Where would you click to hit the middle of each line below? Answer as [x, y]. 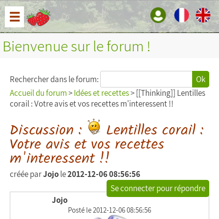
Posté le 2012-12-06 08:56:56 [109, 210]
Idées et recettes [101, 93]
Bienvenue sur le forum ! [77, 46]
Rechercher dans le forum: [55, 79]
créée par [26, 174]
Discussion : [48, 131]
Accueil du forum [38, 93]
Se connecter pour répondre [158, 188]
